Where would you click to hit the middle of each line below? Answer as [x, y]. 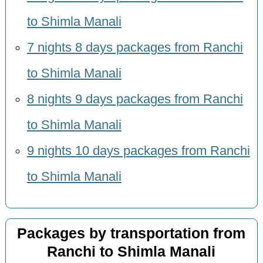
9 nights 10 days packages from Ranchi [138, 151]
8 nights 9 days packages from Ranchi [135, 100]
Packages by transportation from [131, 234]
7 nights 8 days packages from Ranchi [135, 48]
